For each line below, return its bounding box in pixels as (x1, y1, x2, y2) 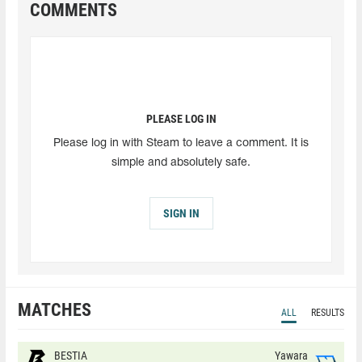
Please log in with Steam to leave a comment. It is (53, 137, 309, 149)
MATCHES (18, 299, 91, 320)
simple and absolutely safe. (112, 157, 250, 168)
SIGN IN (162, 206, 200, 220)
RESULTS (311, 306, 344, 318)
